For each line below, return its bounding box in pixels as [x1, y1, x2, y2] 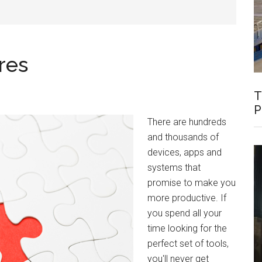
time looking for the [147, 223, 227, 234]
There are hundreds [147, 116, 226, 127]
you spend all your [147, 208, 222, 219]
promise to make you [147, 177, 236, 188]
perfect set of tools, [147, 238, 229, 249]
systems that [147, 162, 201, 173]
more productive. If [147, 192, 226, 204]
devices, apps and [147, 147, 222, 158]
